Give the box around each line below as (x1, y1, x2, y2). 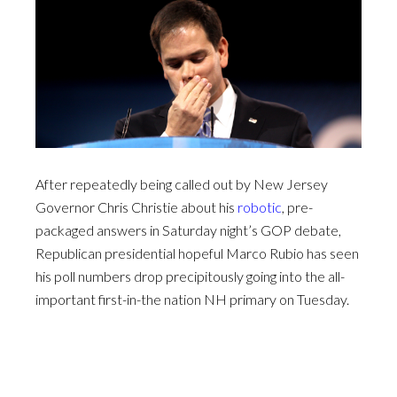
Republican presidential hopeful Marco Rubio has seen (35, 244, 359, 261)
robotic (237, 198, 282, 215)
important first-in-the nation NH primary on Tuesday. (35, 290, 349, 307)
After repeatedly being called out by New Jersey (35, 175, 328, 192)
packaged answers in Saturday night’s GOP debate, (35, 221, 341, 238)
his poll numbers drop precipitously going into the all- (35, 267, 345, 284)
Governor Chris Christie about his (35, 198, 237, 215)
